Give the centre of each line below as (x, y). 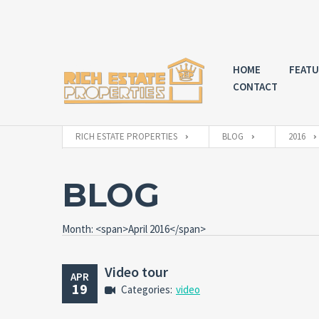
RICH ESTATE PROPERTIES (126, 136)
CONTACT (255, 87)
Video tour (136, 271)
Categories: (147, 289)
